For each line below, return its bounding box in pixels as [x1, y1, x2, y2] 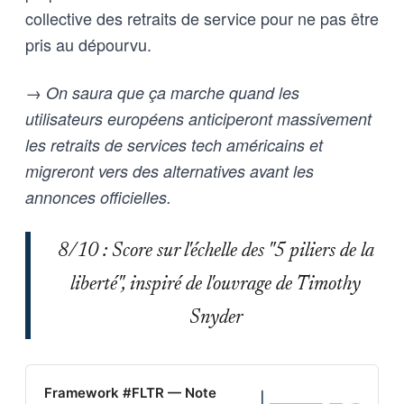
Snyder [188, 308, 243, 328]
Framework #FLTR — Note [44, 383, 216, 401]
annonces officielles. [25, 185, 171, 208]
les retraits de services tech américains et [25, 133, 323, 156]
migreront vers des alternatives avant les [25, 159, 314, 182]
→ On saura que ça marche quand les [25, 80, 299, 104]
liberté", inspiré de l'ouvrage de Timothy [70, 274, 361, 295]
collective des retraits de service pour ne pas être [25, 5, 379, 30]
